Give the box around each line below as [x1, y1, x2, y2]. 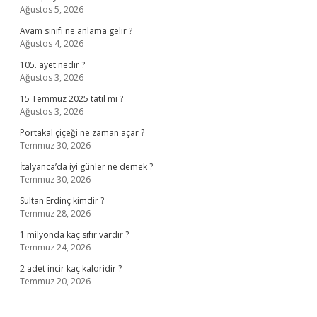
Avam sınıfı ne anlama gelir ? [20, 25, 132, 37]
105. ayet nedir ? [20, 59, 85, 71]
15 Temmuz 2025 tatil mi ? [20, 93, 123, 105]
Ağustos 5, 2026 [20, 4, 83, 16]
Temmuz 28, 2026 [20, 207, 91, 219]
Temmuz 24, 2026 [20, 241, 91, 253]
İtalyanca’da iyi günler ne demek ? [20, 161, 153, 173]
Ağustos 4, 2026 [20, 38, 83, 50]
